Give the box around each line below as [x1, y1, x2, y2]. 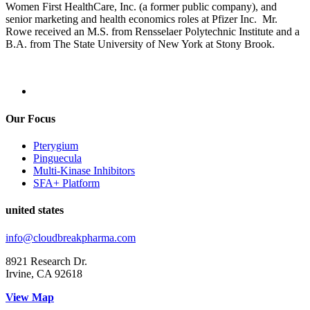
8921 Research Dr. [6, 255, 87, 267]
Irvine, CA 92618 [6, 267, 82, 280]
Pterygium [33, 139, 78, 152]
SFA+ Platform [33, 176, 100, 189]
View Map [6, 291, 54, 303]
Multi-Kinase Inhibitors [33, 164, 135, 176]
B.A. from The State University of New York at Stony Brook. [6, 38, 275, 51]
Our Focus [6, 112, 55, 125]
